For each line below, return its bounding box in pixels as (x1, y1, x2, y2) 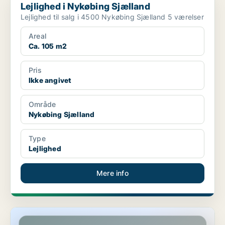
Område (29, 100, 56, 109)
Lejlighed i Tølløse (11, 207, 70, 216)
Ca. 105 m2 (29, 42, 67, 51)
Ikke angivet (29, 76, 71, 85)
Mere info (96, 169, 129, 178)
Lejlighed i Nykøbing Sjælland (21, 1, 150, 12)
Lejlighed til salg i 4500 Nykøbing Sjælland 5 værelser (167, 13, 204, 22)
